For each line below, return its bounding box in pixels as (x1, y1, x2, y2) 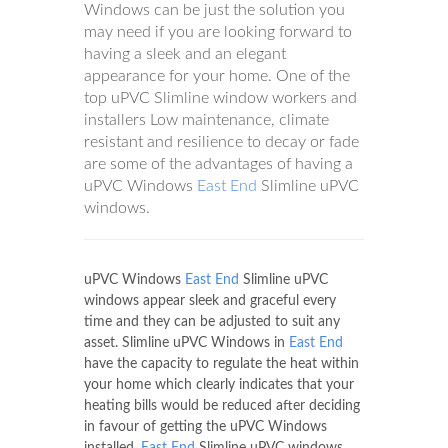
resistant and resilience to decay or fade (84, 134, 359, 150)
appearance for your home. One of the (84, 68, 350, 84)
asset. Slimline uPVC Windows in (84, 336, 289, 350)
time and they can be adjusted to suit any (84, 315, 340, 329)
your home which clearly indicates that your (84, 378, 354, 392)
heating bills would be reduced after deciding (84, 399, 360, 413)
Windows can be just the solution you (84, 2, 345, 18)
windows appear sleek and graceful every (84, 294, 336, 308)
